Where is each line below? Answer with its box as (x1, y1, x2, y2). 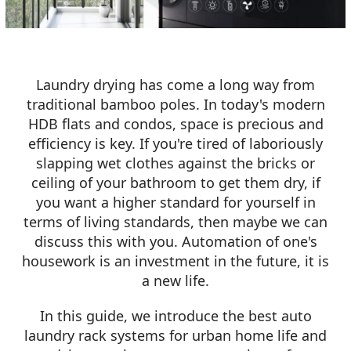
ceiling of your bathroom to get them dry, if (31, 173, 320, 193)
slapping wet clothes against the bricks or (36, 154, 315, 173)
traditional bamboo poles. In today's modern (26, 95, 325, 114)
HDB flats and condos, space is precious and (27, 114, 324, 134)
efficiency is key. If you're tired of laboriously (28, 134, 323, 154)
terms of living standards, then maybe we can (24, 212, 327, 232)
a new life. (142, 271, 209, 291)
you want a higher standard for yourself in (35, 193, 316, 212)
